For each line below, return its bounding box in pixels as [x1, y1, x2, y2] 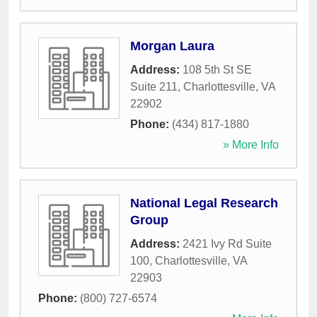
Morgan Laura [130, 39, 214, 54]
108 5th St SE [183, 64, 252, 76]
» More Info [223, 139, 279, 151]
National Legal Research [130, 196, 278, 211]
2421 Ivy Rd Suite [183, 238, 272, 250]
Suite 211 [130, 81, 178, 93]
